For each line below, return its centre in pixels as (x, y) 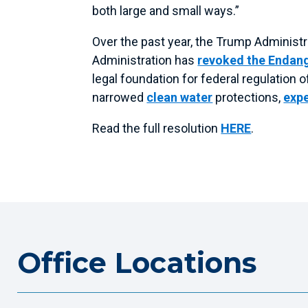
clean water (180, 97)
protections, (248, 97)
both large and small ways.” (166, 10)
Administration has (145, 60)
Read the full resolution (157, 128)
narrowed (120, 97)
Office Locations (137, 262)
